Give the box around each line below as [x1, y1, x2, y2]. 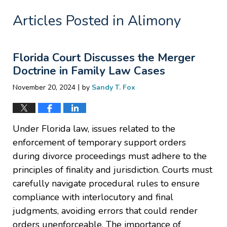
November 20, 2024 [13, 82, 75, 92]
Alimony [128, 11, 181, 30]
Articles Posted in [13, 11, 124, 30]
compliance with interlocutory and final [13, 191, 173, 203]
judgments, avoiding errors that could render [13, 204, 198, 217]
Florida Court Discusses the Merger [13, 50, 195, 66]
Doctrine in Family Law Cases [13, 63, 165, 79]
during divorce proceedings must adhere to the [13, 149, 207, 162]
